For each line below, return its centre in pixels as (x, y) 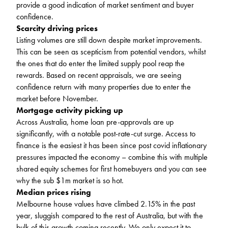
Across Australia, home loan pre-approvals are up (95, 122)
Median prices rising (54, 192)
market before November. (57, 98)
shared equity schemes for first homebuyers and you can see (111, 168)
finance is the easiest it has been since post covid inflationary (111, 145)
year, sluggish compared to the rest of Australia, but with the (110, 215)
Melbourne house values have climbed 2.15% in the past (106, 204)
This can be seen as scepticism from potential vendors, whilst (111, 51)
